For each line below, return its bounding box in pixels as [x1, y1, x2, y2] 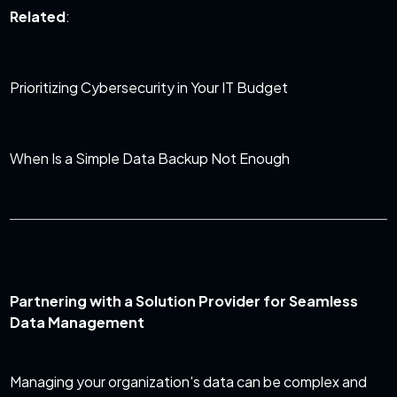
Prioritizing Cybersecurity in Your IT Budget [10, 78, 289, 97]
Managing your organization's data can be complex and [10, 372, 368, 392]
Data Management [10, 313, 145, 332]
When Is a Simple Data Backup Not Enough [10, 149, 291, 168]
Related [10, 7, 66, 27]
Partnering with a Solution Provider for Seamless [10, 292, 359, 311]
